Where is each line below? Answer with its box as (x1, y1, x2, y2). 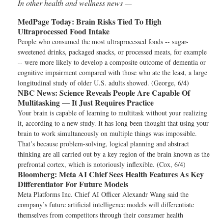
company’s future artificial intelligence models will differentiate (18, 200, 194, 209)
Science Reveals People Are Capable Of (57, 87, 190, 98)
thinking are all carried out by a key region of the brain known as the (18, 149, 210, 159)
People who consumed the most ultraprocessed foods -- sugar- (18, 37, 189, 46)
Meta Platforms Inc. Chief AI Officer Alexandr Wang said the (18, 190, 189, 199)
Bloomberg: (18, 168, 57, 180)
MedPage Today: (18, 16, 74, 27)
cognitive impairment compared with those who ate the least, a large (18, 68, 207, 77)
